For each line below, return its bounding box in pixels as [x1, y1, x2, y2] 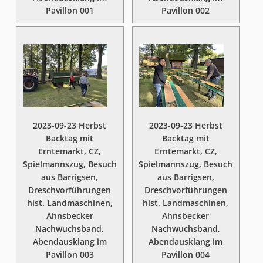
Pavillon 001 [45, 5, 94, 16]
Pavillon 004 [161, 249, 210, 260]
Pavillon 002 [161, 5, 210, 16]
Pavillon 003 [45, 249, 94, 260]
